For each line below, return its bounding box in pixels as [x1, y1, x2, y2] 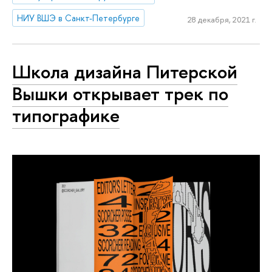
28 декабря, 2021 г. [187, 14, 256, 25]
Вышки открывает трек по [12, 81, 228, 107]
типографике [12, 103, 120, 129]
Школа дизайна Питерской [12, 59, 237, 85]
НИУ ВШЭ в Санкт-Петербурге [17, 12, 140, 24]
